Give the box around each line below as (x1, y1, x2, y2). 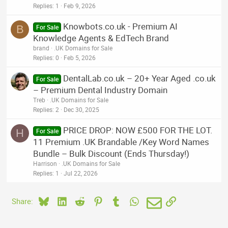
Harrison (33, 159, 58, 168)
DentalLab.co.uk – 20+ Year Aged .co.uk (63, 72, 216, 84)
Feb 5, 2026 (64, 53, 96, 62)
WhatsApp (138, 195, 174, 206)
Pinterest (102, 195, 133, 206)
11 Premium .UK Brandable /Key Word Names (33, 136, 210, 148)
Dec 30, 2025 (64, 105, 100, 114)
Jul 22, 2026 (64, 169, 98, 178)
